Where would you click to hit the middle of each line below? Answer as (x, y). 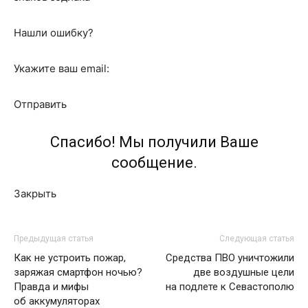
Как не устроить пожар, (70, 258)
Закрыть (35, 194)
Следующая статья (257, 239)
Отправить (40, 104)
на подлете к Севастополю (230, 287)
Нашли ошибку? (54, 33)
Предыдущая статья (54, 239)
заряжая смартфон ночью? (78, 272)
